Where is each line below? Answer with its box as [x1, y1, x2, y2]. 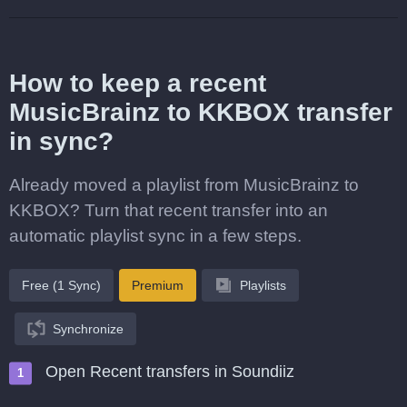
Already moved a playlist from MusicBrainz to [9, 175, 359, 194]
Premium [132, 278, 184, 293]
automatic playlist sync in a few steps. [9, 226, 302, 245]
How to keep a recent [9, 69, 266, 97]
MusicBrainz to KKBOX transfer [9, 98, 392, 126]
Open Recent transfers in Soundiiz [45, 362, 294, 381]
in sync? [9, 127, 114, 155]
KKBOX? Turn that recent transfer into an [9, 201, 328, 220]
